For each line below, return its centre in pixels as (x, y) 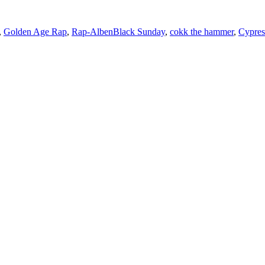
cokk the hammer (202, 32)
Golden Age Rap (35, 32)
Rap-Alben (92, 32)
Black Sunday (139, 32)
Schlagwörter (137, 11)
